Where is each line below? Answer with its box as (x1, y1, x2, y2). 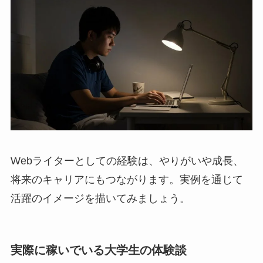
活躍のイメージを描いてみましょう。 (10, 192, 190, 204)
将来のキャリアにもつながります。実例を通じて (10, 173, 243, 186)
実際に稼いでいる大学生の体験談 (10, 243, 187, 257)
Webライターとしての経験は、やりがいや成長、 (10, 154, 244, 167)
